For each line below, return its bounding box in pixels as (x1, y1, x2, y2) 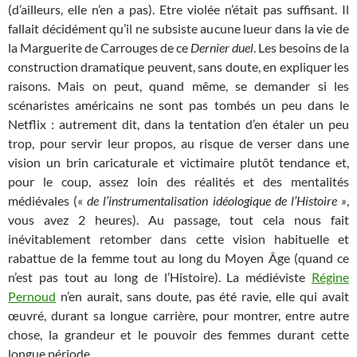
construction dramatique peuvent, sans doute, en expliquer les (8, 59, 349, 75)
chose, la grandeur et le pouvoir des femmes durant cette (8, 327, 349, 343)
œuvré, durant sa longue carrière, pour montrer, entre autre (8, 308, 349, 324)
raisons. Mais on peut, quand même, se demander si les (8, 78, 349, 94)
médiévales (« (8, 193, 88, 209)
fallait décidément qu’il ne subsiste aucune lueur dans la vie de (8, 21, 349, 37)
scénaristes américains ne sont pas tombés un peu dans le (8, 97, 349, 113)
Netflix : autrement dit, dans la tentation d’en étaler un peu (8, 116, 349, 132)
